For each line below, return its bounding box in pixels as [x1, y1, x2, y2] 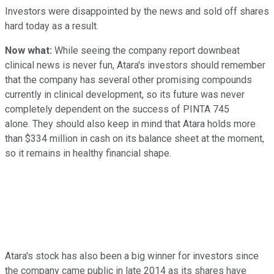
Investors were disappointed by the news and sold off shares [5, 5, 269, 17]
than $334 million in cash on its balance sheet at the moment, [5, 132, 264, 144]
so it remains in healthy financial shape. [5, 147, 171, 159]
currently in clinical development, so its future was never [5, 88, 245, 100]
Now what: [5, 44, 54, 56]
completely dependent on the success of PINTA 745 [5, 103, 229, 115]
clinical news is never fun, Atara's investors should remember [5, 59, 265, 71]
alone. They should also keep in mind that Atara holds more [5, 117, 256, 130]
